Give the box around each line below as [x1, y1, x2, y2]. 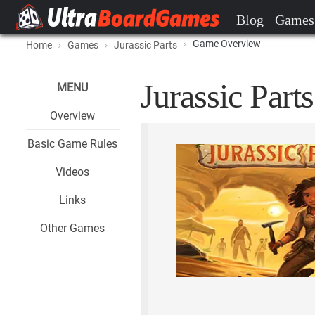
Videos [56, 165, 90, 179]
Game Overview [193, 38, 261, 49]
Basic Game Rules [27, 137, 118, 150]
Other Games [40, 221, 105, 235]
